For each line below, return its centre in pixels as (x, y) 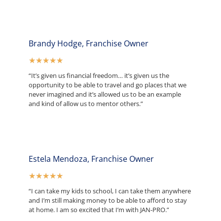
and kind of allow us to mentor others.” (86, 104)
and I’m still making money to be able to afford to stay (108, 201)
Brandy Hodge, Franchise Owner (88, 44)
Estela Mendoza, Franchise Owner (91, 159)
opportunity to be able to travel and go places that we (107, 85)
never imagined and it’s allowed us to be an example (105, 94)
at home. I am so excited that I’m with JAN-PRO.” (99, 210)
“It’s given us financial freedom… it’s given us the (99, 76)
